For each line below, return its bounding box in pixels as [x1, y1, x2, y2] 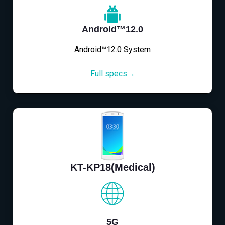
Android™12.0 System [74, 44, 151, 54]
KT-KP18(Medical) [70, 162, 155, 173]
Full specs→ [90, 68, 135, 78]
